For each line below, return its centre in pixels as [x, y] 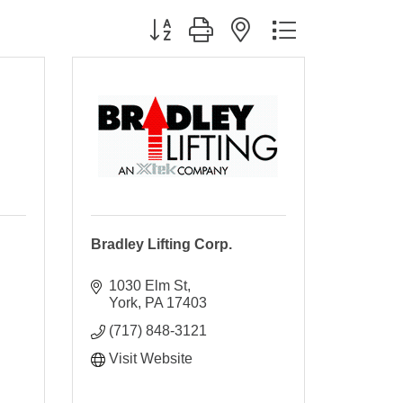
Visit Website [150, 358]
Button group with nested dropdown [252, 29]
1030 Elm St [148, 285]
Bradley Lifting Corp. [161, 244]
